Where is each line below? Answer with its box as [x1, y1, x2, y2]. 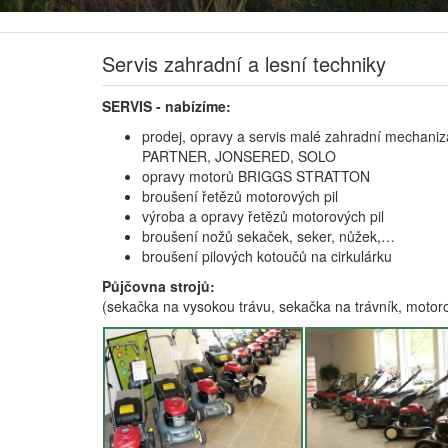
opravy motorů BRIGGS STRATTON [142, 166, 370, 187]
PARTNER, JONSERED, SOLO [142, 146, 336, 167]
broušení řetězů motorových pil [142, 186, 338, 207]
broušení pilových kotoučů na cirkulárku [142, 246, 392, 267]
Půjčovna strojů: [102, 276, 215, 297]
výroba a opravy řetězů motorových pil [142, 206, 384, 227]
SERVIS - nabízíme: [102, 96, 231, 117]
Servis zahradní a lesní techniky [102, 49, 386, 79]
